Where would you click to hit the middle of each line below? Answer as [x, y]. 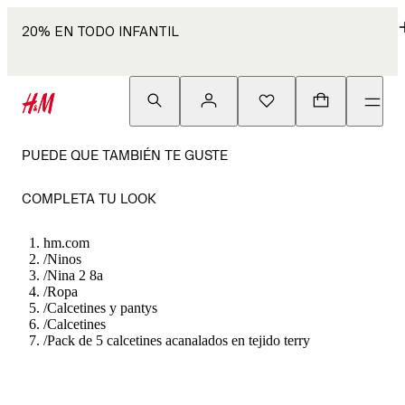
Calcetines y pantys [102, 308]
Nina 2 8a [75, 275]
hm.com [66, 243]
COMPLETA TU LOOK [89, 198]
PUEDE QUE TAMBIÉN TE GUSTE [125, 155]
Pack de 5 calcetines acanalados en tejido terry [179, 340]
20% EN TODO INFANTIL [100, 31]
